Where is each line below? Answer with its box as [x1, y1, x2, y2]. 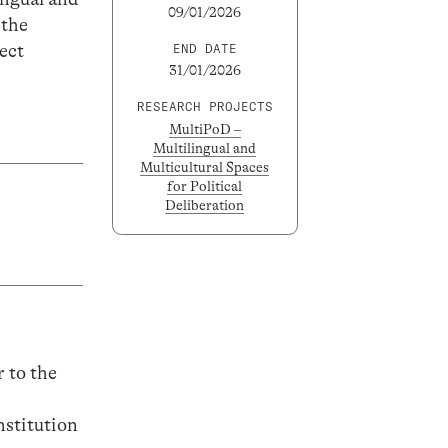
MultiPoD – [168, 120, 241, 137]
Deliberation [165, 196, 245, 213]
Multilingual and [153, 139, 257, 156]
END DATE [172, 40, 237, 56]
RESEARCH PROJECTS [136, 99, 273, 115]
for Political [167, 177, 243, 194]
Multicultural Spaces [140, 158, 270, 175]
